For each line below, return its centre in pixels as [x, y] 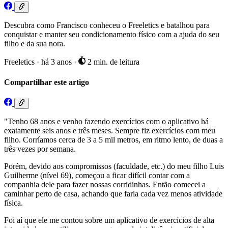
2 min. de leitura [112, 62]
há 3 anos [58, 62]
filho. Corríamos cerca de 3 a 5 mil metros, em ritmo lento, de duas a [113, 140]
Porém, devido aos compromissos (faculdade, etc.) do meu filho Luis [114, 166]
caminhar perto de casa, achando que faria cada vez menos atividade [113, 194]
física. [13, 203]
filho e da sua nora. [35, 44]
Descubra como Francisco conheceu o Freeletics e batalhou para [107, 25]
